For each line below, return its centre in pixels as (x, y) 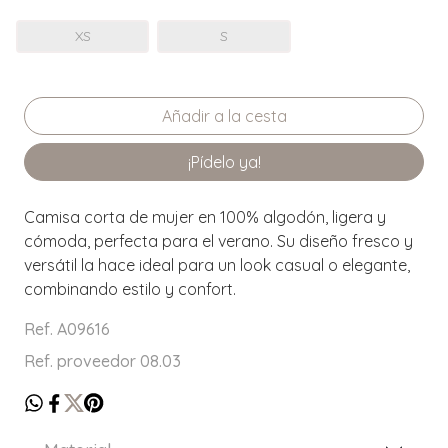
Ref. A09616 (67, 329)
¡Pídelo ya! (224, 162)
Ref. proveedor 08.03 (102, 361)
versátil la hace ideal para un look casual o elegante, (217, 265)
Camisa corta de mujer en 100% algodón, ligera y (205, 217)
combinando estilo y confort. (130, 289)
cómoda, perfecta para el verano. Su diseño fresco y (218, 241)
